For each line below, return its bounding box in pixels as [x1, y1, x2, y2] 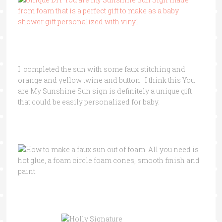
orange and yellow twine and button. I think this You [17, 75, 195, 85]
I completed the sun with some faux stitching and [17, 64, 185, 74]
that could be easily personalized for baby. [17, 97, 160, 107]
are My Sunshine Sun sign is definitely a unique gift [17, 86, 192, 96]
